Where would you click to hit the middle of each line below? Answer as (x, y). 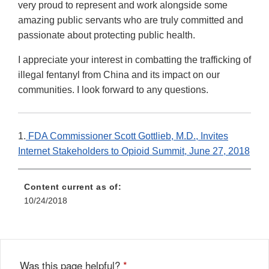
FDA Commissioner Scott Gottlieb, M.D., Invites (127, 136)
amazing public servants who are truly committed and (131, 20)
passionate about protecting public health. (107, 35)
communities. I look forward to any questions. (113, 90)
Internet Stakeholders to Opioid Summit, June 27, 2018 (134, 151)
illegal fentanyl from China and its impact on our (119, 75)
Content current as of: (73, 187)
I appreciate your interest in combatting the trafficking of (134, 60)
